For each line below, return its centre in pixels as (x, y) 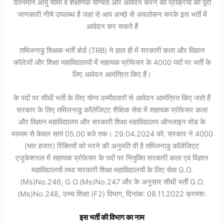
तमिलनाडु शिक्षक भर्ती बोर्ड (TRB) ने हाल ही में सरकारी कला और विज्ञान (112, 50)
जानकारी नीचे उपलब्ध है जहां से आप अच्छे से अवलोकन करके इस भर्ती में (112, 15)
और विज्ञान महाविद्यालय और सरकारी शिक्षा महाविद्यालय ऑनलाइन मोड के (112, 122)
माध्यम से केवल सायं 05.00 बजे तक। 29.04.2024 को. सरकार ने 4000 (112, 134)
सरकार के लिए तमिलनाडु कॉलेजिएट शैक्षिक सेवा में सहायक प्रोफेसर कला (112, 110)
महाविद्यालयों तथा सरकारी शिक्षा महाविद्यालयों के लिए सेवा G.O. (112, 170)
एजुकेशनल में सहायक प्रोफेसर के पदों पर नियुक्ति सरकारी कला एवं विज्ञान (112, 158)
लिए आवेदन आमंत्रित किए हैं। (112, 74)
